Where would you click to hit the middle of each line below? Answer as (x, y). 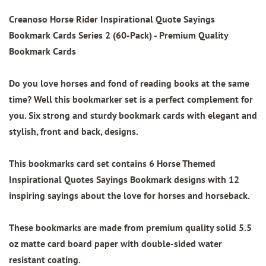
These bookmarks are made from (77, 228)
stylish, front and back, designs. (74, 132)
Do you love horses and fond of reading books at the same (129, 83)
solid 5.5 (233, 228)
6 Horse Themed (182, 164)
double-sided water (182, 244)
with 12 (222, 180)
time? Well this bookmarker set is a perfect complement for (131, 99)
